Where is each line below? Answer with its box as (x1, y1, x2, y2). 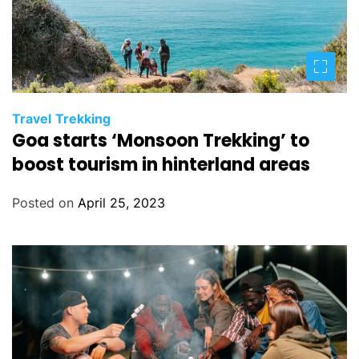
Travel (12, 110, 51, 127)
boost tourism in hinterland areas (12, 151, 310, 177)
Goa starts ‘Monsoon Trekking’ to (12, 127, 309, 153)
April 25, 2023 (78, 194, 165, 211)
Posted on (12, 194, 78, 211)
